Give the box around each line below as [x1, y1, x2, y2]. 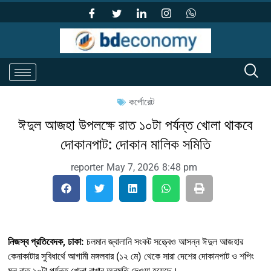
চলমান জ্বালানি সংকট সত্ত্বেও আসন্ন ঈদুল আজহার [84, 236, 243, 248]
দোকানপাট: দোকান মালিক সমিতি [60, 136, 211, 154]
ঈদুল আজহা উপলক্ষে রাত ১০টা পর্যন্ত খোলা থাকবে [18, 117, 253, 134]
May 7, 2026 [106, 162, 159, 174]
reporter [71, 162, 103, 174]
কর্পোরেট [128, 96, 154, 108]
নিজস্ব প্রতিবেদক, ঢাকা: [8, 236, 84, 248]
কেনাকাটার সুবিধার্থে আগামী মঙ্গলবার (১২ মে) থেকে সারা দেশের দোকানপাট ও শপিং [8, 250, 254, 263]
